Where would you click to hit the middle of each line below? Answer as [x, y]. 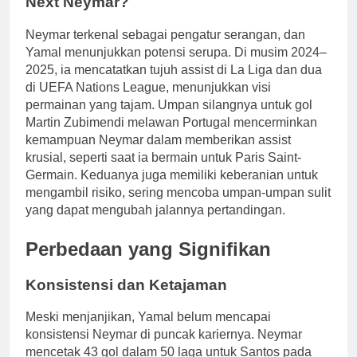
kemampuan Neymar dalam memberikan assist [158, 139]
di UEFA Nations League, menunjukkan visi [148, 87]
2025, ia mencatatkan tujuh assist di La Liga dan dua [174, 69]
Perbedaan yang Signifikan [148, 249]
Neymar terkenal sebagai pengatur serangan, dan [165, 34]
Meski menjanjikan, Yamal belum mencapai [148, 317]
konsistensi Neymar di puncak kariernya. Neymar [164, 335]
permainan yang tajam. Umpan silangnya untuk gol [169, 104]
